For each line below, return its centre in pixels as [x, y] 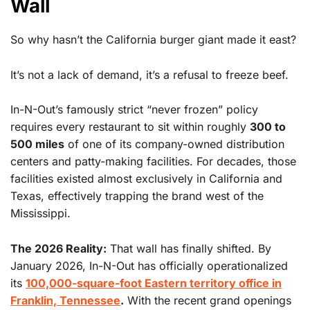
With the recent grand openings [208, 301]
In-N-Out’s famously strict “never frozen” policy [134, 110]
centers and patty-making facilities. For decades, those [153, 162]
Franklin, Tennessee [65, 301]
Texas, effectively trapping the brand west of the [137, 196]
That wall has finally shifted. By [189, 249]
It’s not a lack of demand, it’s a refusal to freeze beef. [149, 74]
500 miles [37, 144]
